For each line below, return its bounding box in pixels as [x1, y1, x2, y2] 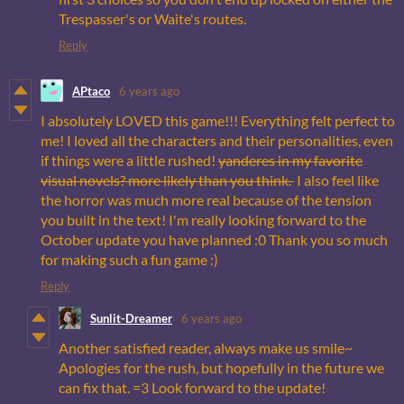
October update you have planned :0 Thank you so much [41, 231, 388, 249]
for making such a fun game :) [41, 251, 218, 269]
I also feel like [294, 171, 379, 189]
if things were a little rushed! [41, 151, 218, 170]
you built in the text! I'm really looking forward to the [41, 211, 366, 229]
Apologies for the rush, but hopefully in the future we [59, 359, 384, 377]
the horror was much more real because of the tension [41, 191, 372, 209]
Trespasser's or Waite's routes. [59, 10, 246, 28]
